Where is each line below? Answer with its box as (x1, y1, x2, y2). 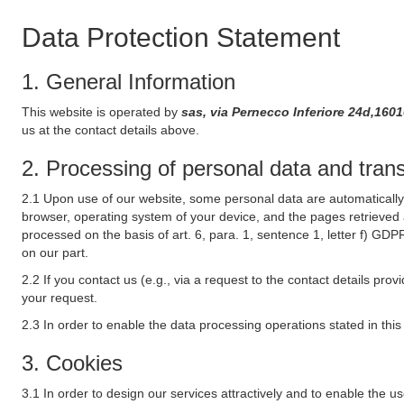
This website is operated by (22, 105, 181, 119)
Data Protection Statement (22, 23, 340, 52)
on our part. (22, 245, 88, 260)
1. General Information (22, 69, 235, 94)
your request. (22, 290, 97, 305)
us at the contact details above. (22, 123, 199, 137)
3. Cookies (22, 351, 123, 375)
